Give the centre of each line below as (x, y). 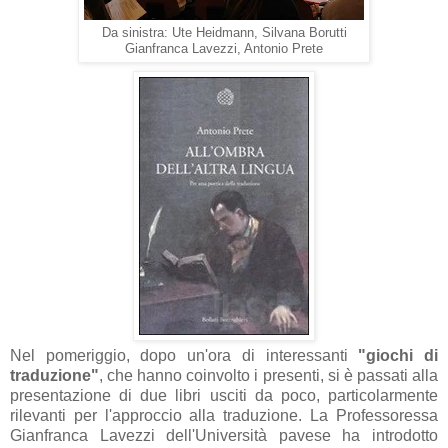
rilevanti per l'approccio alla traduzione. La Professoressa (224, 415)
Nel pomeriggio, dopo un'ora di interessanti (184, 355)
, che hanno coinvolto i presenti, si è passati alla (268, 375)
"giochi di (398, 355)
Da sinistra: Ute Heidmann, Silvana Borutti (224, 32)
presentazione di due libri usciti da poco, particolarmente (224, 395)
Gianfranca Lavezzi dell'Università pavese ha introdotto (224, 435)
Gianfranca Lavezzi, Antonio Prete (224, 48)
